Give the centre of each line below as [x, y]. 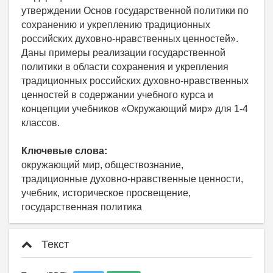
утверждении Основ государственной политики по [135, 10]
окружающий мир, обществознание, [102, 165]
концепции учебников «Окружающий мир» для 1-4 [135, 108]
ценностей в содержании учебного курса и [117, 94]
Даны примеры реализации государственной [123, 52]
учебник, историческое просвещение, [106, 193]
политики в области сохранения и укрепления [125, 66]
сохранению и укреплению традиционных [116, 24]
